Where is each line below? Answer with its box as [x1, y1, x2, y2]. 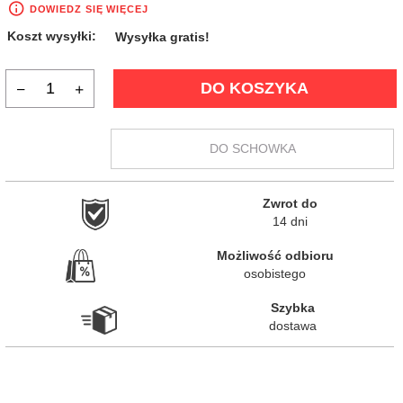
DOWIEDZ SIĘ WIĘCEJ [25, 4, 148, 15]
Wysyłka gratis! [115, 30, 210, 45]
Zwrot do [262, 195, 318, 210]
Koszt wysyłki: [6, 29, 96, 44]
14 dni [272, 213, 308, 228]
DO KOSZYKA [201, 78, 309, 97]
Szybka [271, 300, 315, 315]
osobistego [244, 265, 307, 281]
